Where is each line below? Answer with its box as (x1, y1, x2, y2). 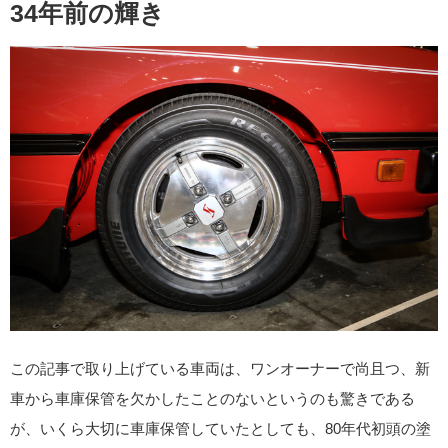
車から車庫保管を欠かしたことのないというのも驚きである (10, 389, 415, 407)
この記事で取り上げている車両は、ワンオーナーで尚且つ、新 (10, 359, 430, 377)
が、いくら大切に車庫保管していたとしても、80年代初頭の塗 (10, 419, 431, 437)
